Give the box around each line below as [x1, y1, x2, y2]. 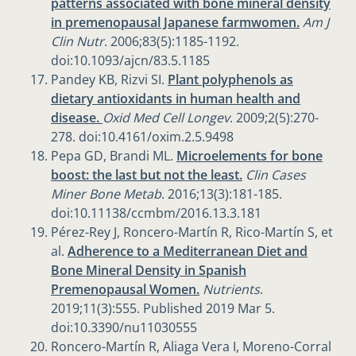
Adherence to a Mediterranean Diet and [68, 242, 308, 261]
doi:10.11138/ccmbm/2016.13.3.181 [51, 204, 261, 222]
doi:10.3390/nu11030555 [51, 319, 197, 337]
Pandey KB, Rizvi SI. [51, 71, 168, 89]
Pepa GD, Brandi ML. [51, 147, 176, 165]
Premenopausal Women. [51, 281, 199, 299]
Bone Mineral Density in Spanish [51, 261, 246, 280]
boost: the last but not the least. [51, 166, 242, 184]
